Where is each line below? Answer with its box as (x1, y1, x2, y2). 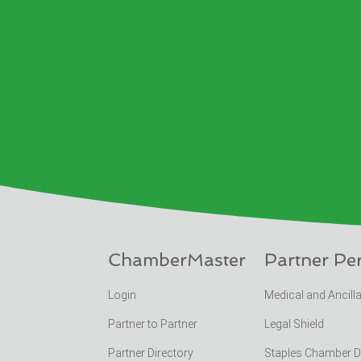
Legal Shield (263, 317, 324, 330)
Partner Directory (108, 346, 194, 359)
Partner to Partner (108, 317, 201, 330)
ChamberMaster (108, 248, 247, 270)
